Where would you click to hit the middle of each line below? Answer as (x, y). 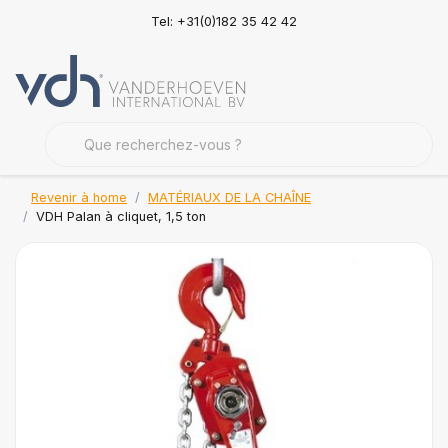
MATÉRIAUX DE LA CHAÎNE (229, 197)
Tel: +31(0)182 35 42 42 (223, 21)
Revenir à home (79, 197)
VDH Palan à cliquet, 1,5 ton (121, 216)
